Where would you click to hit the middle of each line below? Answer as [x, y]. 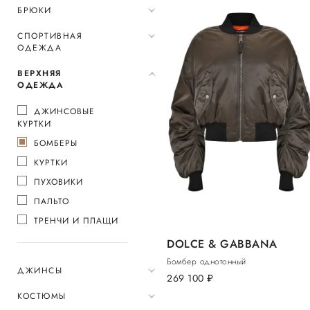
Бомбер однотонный [207, 262]
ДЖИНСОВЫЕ [64, 111]
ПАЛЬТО [52, 201]
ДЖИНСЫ [40, 271]
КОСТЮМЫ [42, 296]
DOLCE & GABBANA [222, 244]
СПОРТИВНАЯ [50, 36]
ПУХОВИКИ [58, 182]
